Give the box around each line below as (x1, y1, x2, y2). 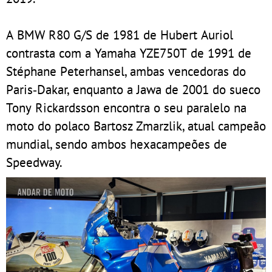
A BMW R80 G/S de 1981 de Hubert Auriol (6, 25, 233, 43)
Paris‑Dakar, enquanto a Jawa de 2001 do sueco (6, 80, 260, 98)
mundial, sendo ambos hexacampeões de (6, 135, 227, 152)
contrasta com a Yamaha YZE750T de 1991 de (6, 44, 251, 61)
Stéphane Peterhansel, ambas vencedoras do (6, 62, 246, 80)
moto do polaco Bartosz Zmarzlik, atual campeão (6, 117, 266, 134)
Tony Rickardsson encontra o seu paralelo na (6, 98, 246, 116)
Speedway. (6, 153, 63, 171)
